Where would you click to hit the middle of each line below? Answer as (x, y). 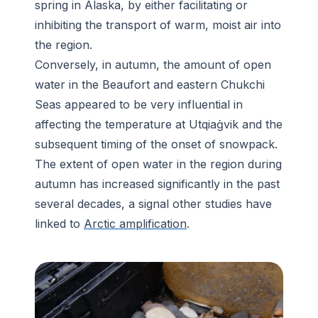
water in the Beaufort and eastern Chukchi (150, 85)
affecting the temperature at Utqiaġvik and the (159, 125)
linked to (59, 224)
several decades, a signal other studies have (153, 204)
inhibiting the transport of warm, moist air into (158, 25)
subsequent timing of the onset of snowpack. (156, 144)
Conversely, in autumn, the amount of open (153, 65)
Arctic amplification (135, 224)
